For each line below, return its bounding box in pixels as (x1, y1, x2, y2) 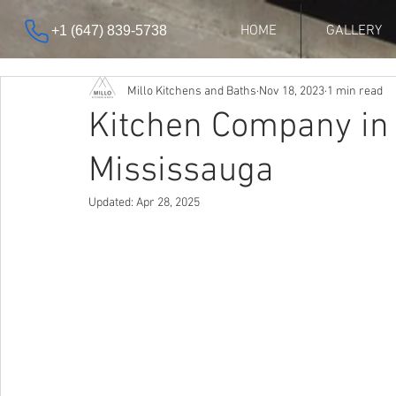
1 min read (327, 83, 383, 99)
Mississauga (88, 150, 274, 193)
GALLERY (325, 22, 382, 40)
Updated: (88, 195, 136, 210)
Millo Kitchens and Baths (127, 83, 256, 99)
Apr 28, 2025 (136, 195, 200, 210)
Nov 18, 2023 (259, 83, 324, 99)
